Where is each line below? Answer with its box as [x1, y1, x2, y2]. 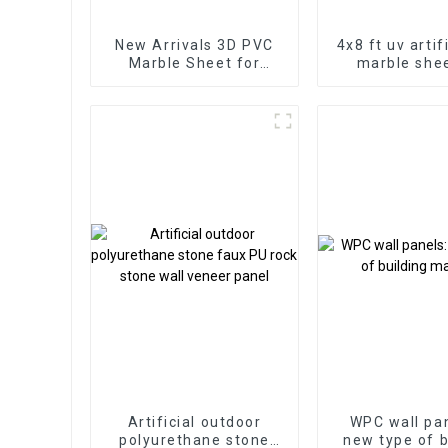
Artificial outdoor [127, 413, 262, 430]
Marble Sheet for [128, 54, 187, 71]
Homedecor [150, 72, 239, 89]
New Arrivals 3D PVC [115, 36, 274, 53]
